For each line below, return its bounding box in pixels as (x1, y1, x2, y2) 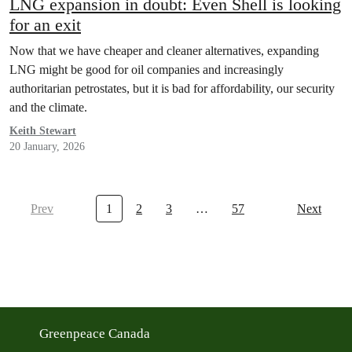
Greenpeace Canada (39, 326, 153, 342)
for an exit (9, 15, 81, 35)
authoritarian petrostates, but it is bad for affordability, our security (9, 82, 335, 96)
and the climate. (9, 101, 87, 115)
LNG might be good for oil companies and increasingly (9, 63, 284, 77)
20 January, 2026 (9, 141, 85, 153)
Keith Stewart (9, 125, 76, 137)
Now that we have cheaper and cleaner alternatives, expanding (9, 44, 319, 58)
